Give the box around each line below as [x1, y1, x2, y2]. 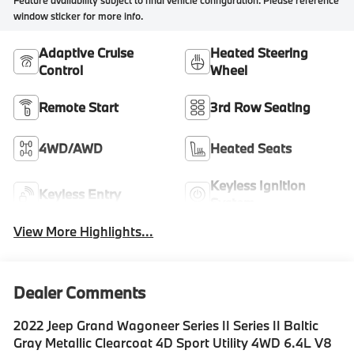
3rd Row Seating [210, 99, 311, 116]
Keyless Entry [39, 186, 122, 203]
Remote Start [39, 99, 119, 116]
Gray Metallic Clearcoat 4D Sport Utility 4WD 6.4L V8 [13, 333, 333, 351]
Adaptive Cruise [39, 44, 134, 62]
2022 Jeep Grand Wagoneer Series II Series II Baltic [13, 316, 319, 333]
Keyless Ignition [210, 177, 306, 194]
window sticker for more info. [13, 9, 144, 23]
